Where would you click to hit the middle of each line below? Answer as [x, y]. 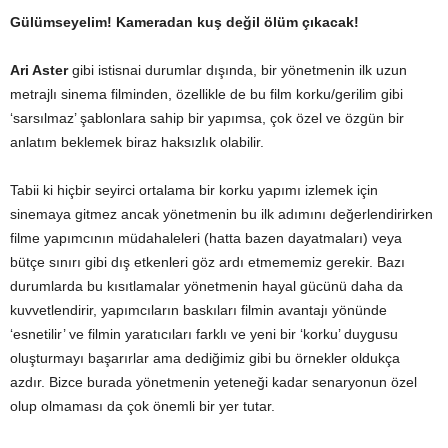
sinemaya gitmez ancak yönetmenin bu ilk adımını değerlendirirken [221, 214]
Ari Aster [39, 70]
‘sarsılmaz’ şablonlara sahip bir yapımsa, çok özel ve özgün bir [207, 118]
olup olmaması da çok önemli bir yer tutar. [142, 406]
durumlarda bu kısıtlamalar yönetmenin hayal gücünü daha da [206, 286]
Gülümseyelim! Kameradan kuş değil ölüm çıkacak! [184, 22]
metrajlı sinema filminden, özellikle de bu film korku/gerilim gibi [206, 94]
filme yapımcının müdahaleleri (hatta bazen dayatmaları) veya [206, 238]
